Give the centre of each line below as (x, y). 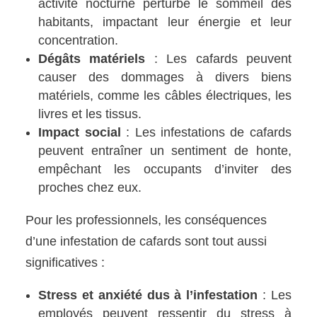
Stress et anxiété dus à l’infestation (148, 295)
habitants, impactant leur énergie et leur (165, 22)
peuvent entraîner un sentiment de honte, (165, 150)
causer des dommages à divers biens (165, 77)
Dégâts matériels (92, 58)
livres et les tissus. (90, 114)
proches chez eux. (90, 187)
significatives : (65, 262)
